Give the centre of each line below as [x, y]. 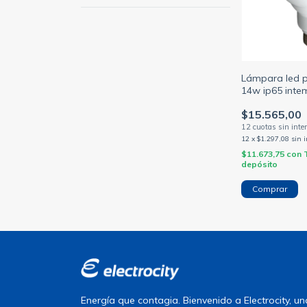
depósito [260, 164]
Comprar [270, 189]
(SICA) [256, 103]
